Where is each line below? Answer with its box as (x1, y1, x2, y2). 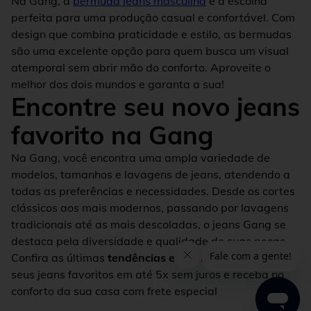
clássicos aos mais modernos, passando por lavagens (11, 200, 289, 215)
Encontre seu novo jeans (11, 90, 300, 122)
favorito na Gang (11, 119, 213, 151)
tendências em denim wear (108, 250, 250, 264)
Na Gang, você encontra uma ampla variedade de (11, 150, 270, 165)
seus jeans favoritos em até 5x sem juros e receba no (11, 267, 284, 281)
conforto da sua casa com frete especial (11, 283, 217, 298)
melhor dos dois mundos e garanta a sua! (11, 76, 224, 91)
